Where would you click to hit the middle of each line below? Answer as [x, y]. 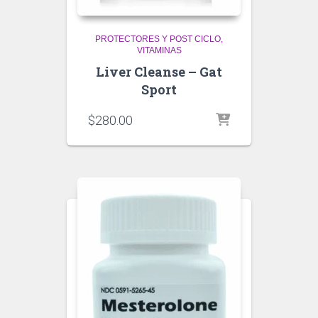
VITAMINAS [159, 50]
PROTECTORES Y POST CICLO [158, 39]
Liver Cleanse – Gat [159, 72]
